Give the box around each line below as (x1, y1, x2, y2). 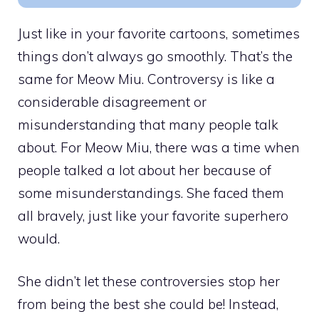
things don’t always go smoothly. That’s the (18, 47, 293, 65)
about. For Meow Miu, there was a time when (18, 138, 300, 156)
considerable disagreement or (18, 93, 206, 110)
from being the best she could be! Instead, (18, 296, 278, 313)
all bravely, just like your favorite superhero (18, 206, 288, 224)
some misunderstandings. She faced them (18, 184, 284, 202)
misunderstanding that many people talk (18, 115, 278, 133)
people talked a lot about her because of (18, 161, 271, 179)
